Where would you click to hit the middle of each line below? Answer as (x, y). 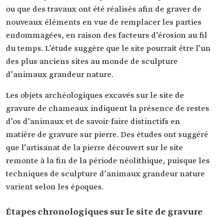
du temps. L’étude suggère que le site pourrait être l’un (108, 49)
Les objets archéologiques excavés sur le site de (95, 96)
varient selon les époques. (55, 187)
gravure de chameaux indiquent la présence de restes (108, 109)
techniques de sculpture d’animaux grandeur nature (105, 174)
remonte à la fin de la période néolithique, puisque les (108, 161)
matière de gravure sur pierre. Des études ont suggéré (107, 135)
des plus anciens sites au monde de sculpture (92, 62)
